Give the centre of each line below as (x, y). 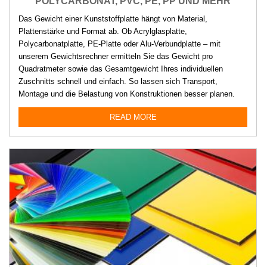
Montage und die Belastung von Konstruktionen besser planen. (127, 94)
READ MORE (133, 117)
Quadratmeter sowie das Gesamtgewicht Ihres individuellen (121, 69)
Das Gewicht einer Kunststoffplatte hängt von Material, (113, 18)
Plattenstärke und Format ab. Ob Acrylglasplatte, (103, 31)
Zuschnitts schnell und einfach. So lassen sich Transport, (118, 81)
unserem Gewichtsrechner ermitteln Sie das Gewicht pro (116, 56)
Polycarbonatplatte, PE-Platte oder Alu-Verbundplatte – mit (119, 44)
